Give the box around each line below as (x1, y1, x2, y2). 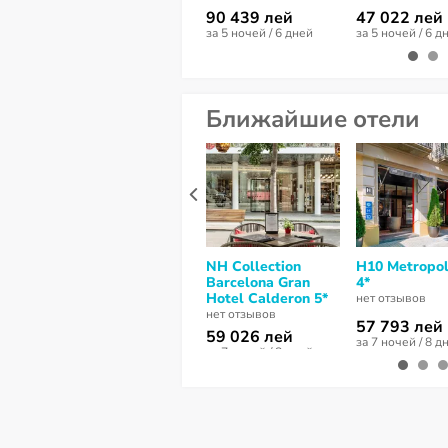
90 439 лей (206, 7, 293, 29)
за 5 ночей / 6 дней (206, 25, 313, 41)
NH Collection (206, 257, 301, 276)
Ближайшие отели (206, 103, 420, 135)
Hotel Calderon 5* (206, 289, 328, 308)
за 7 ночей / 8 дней (206, 344, 313, 360)
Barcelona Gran (206, 273, 310, 292)
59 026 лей (206, 326, 293, 348)
